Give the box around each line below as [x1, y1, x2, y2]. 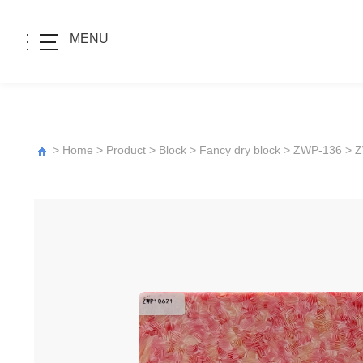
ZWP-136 [293, 143, 342, 157]
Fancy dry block [199, 143, 280, 157]
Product [106, 143, 146, 157]
